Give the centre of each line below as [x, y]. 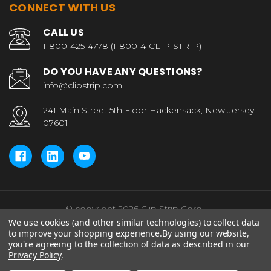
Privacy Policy [35, 255]
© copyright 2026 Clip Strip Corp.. [135, 208]
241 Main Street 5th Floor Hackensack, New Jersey [149, 110]
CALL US [64, 32]
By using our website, [206, 233]
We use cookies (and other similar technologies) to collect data [134, 222]
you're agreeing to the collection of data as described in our [129, 244]
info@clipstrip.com [83, 85]
